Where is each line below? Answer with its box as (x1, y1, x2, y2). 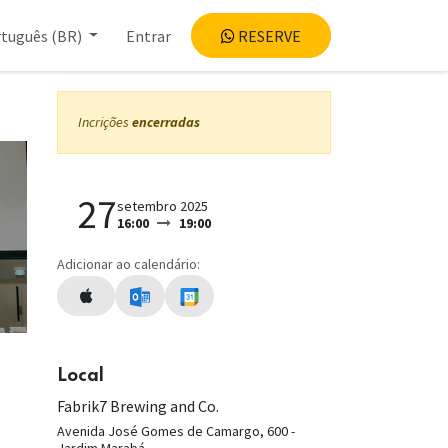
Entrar (126, 25, 172, 46)
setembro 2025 (117, 197, 208, 215)
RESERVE (235, 25, 302, 46)
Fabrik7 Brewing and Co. (57, 396, 219, 417)
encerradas (132, 113, 200, 131)
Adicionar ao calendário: (57, 255, 200, 273)
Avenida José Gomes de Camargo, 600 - (57, 422, 295, 441)
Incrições (78, 113, 132, 131)
